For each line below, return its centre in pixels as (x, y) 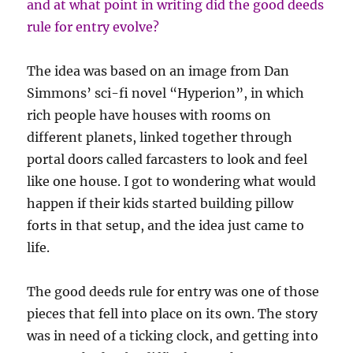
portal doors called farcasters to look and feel (167, 160)
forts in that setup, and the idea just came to (166, 226)
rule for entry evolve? (93, 27)
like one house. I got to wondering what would (172, 182)
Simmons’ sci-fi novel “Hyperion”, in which (166, 93)
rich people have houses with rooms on (149, 115)
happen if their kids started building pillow (160, 204)
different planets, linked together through (160, 137)
